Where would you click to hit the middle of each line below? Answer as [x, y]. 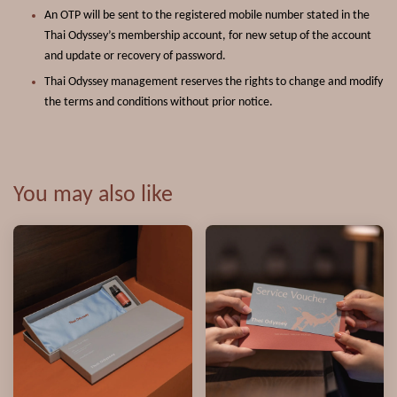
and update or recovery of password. [135, 57]
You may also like [93, 195]
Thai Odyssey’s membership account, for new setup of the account [208, 36]
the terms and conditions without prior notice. [159, 102]
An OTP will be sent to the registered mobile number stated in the [207, 16]
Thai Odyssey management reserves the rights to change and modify [214, 82]
